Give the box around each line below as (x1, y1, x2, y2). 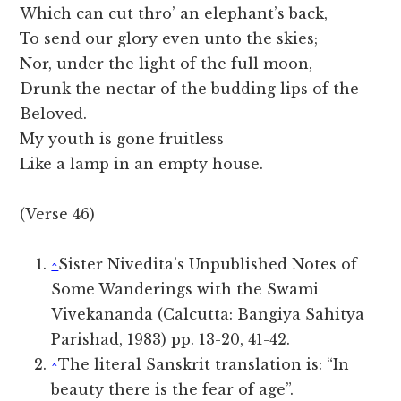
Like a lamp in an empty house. (20, 155, 264, 174)
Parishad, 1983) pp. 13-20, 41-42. (51, 330, 291, 349)
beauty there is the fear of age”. (51, 380, 294, 399)
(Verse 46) (20, 205, 96, 224)
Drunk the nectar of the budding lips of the (20, 80, 360, 98)
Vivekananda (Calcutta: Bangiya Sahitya (51, 305, 365, 324)
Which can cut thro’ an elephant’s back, (20, 4, 328, 23)
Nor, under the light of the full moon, (20, 55, 313, 73)
